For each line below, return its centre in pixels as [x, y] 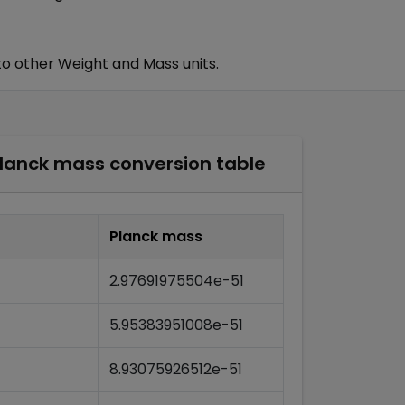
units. [199, 64]
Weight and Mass [118, 64]
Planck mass [156, 236]
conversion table [185, 164]
